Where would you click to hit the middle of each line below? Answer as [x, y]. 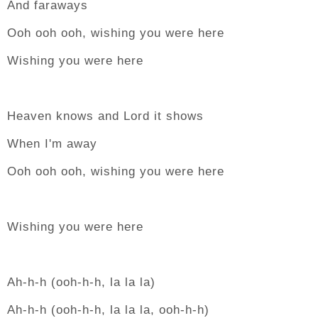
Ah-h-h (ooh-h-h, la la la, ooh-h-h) [108, 310]
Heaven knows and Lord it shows [105, 116]
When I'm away [52, 144]
